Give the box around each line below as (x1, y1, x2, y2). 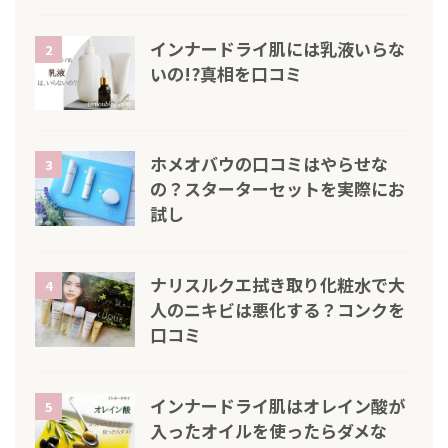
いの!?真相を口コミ (150, 60, 302, 86)
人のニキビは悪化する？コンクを (150, 297, 405, 323)
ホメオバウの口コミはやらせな (150, 151, 388, 177)
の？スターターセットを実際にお (150, 176, 405, 202)
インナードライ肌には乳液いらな (150, 35, 405, 61)
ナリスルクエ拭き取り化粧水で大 (150, 272, 405, 298)
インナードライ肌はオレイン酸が (150, 393, 405, 419)
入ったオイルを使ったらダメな (150, 418, 387, 444)
